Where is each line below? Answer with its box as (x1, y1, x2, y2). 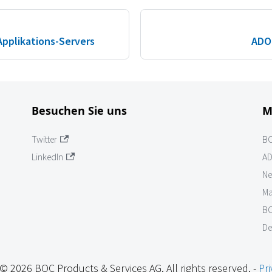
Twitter (32, 134, 57, 146)
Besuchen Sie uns (32, 103, 127, 118)
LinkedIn (32, 151, 63, 163)
